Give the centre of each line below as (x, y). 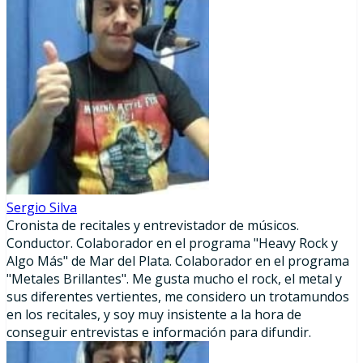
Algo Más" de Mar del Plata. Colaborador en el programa (178, 261)
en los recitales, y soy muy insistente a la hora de (154, 314)
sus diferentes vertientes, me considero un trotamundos (178, 297)
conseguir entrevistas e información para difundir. (159, 332)
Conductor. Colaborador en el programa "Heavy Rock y (172, 243)
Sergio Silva (42, 207)
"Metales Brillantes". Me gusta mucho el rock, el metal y (174, 279)
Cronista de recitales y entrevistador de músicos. (153, 225)
